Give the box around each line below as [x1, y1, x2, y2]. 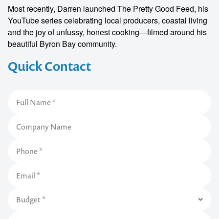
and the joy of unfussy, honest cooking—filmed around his [8, 26, 207, 38]
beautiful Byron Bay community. [8, 38, 117, 49]
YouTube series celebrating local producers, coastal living [8, 15, 207, 26]
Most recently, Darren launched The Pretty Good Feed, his [8, 3, 208, 14]
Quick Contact [8, 57, 91, 75]
